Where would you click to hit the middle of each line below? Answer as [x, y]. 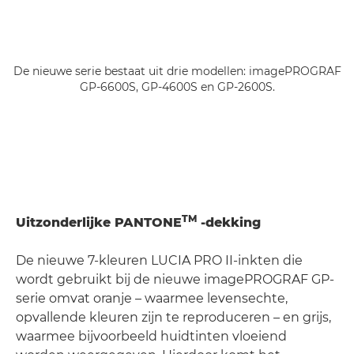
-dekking [229, 223]
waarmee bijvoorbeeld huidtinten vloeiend [151, 337]
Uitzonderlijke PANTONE [99, 223]
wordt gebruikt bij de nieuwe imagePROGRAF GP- [175, 280]
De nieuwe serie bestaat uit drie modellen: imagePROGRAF [177, 72]
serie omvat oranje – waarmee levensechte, [152, 299]
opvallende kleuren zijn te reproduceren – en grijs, [173, 318]
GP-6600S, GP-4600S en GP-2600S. [177, 87]
